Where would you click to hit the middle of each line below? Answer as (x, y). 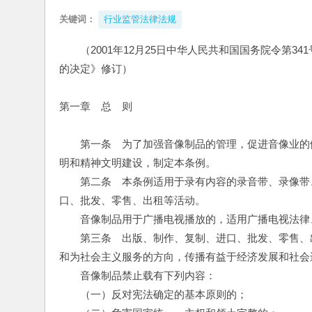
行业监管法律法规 (140, 19)
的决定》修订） (96, 69)
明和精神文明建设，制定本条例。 (138, 163)
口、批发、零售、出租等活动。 (132, 200)
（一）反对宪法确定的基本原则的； (153, 294)
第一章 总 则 (96, 106)
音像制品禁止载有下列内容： (138, 275)
